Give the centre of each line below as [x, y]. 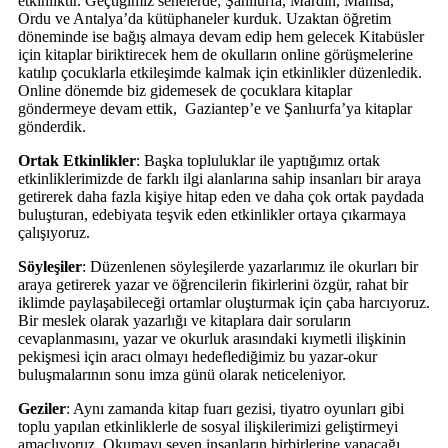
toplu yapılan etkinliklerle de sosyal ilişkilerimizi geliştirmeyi [208, 426]
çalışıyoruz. [56, 232]
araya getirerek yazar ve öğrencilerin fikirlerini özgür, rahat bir [213, 284]
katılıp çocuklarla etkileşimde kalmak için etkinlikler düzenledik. [220, 72]
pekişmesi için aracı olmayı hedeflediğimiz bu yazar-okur [197, 356]
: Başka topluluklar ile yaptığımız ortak [258, 160]
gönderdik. [54, 126]
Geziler [42, 408]
